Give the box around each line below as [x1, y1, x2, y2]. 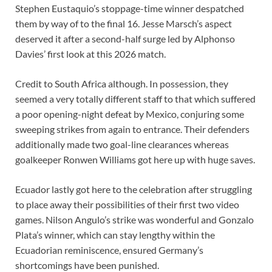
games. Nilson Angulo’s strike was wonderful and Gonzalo [15, 214, 254, 226]
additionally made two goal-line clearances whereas [15, 138, 229, 151]
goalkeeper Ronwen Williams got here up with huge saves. [15, 154, 255, 166]
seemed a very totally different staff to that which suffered [15, 93, 256, 105]
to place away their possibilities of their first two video [15, 199, 239, 211]
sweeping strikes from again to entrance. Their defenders [15, 123, 250, 135]
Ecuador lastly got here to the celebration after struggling [15, 183, 252, 195]
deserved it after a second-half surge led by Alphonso [15, 33, 235, 45]
